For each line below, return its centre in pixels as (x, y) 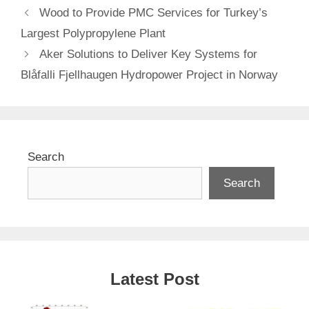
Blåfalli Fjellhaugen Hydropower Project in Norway (149, 75)
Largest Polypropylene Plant (93, 34)
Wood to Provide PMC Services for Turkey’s (154, 13)
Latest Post (154, 279)
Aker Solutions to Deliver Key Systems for (149, 54)
